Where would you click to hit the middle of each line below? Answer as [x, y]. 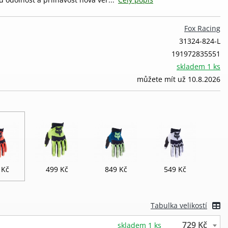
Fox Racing [202, 28]
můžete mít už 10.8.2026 [179, 79]
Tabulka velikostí [179, 205]
